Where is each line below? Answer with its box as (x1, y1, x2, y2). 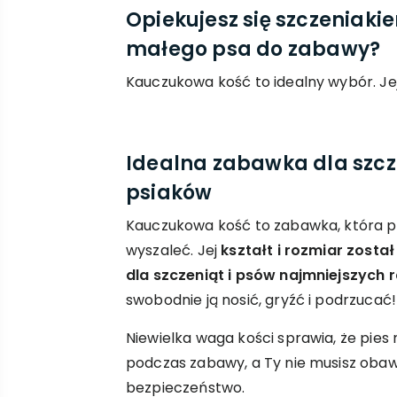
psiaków (126, 178, 213, 206)
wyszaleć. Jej (126, 239, 222, 261)
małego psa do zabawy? (126, 35, 381, 63)
